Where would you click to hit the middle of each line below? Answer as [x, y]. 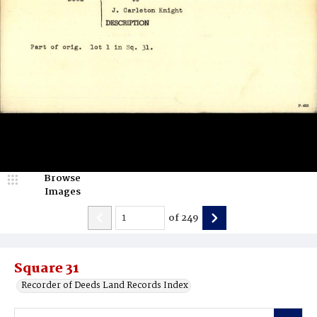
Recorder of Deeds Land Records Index [105, 286]
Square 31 [47, 269]
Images [62, 192]
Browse [62, 178]
